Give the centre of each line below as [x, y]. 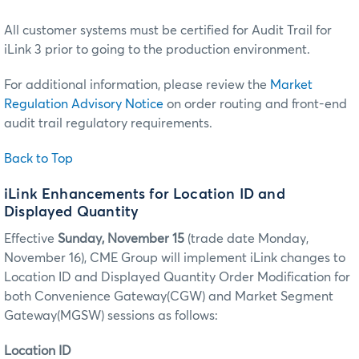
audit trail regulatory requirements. [108, 123]
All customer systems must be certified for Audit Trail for [168, 30]
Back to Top [38, 158]
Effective [31, 239]
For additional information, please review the [137, 85]
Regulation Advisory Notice [84, 104]
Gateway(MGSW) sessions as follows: [111, 316]
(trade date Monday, [246, 239]
